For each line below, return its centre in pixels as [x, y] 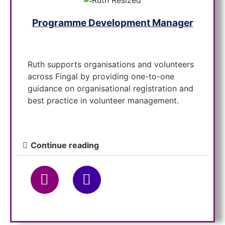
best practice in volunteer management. [103, 101]
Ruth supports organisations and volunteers [111, 65]
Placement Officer [113, 203]
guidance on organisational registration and [110, 89]
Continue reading [65, 145]
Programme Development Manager [113, 23]
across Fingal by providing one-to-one [101, 77]
